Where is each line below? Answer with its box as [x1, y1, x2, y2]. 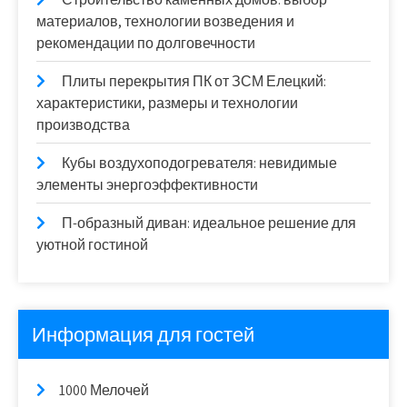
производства [36, 115, 130, 134]
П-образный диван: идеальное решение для [62, 213, 356, 233]
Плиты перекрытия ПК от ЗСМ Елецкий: [62, 72, 326, 91]
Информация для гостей [32, 322, 254, 347]
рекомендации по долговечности [36, 34, 255, 53]
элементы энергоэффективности [36, 175, 258, 194]
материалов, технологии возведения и [36, 12, 294, 31]
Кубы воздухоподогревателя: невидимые [62, 154, 337, 173]
